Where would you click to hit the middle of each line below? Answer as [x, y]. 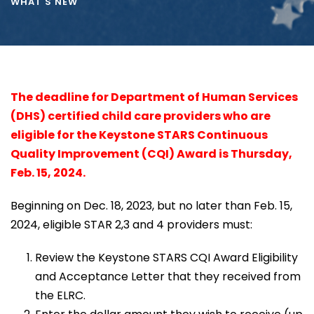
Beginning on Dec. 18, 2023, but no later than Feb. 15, [151, 205]
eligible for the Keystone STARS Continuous [139, 135]
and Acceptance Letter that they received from [168, 276]
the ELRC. [60, 295]
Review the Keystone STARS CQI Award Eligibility [166, 257]
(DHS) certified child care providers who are [141, 116]
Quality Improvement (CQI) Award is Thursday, [151, 153]
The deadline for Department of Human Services [154, 97]
